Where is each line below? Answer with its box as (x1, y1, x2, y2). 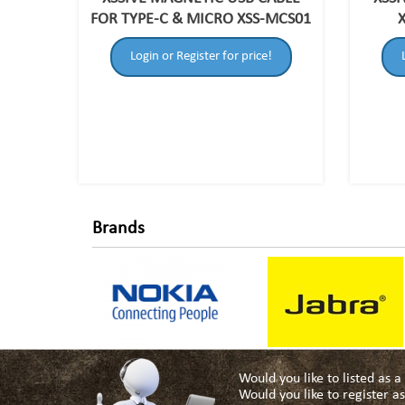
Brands (92, 220, 145, 239)
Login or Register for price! (129, 50, 272, 64)
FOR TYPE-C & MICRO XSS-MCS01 (90, 11, 311, 29)
